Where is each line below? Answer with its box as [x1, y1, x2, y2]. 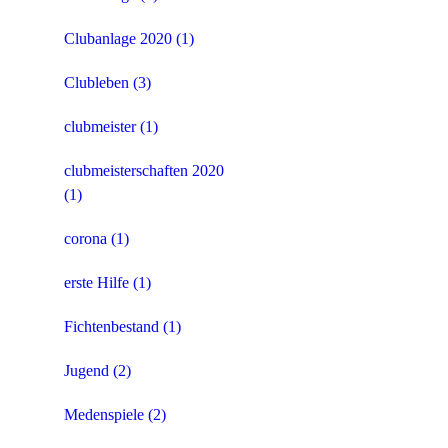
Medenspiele [64, 406, 144, 424]
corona [64, 230, 107, 248]
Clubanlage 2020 [64, 30, 172, 48]
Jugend [64, 362, 109, 380]
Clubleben [64, 74, 129, 92]
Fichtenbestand [64, 318, 159, 336]
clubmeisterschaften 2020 [64, 162, 224, 180]
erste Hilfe [64, 274, 129, 292]
